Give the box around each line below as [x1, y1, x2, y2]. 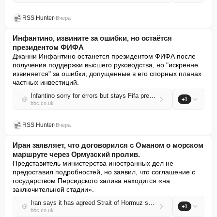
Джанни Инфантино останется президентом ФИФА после [13, 52, 196, 60]
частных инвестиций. [13, 78, 79, 86]
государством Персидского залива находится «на [13, 177, 170, 185]
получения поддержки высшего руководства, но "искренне [13, 61, 198, 69]
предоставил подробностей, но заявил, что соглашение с [13, 168, 195, 176]
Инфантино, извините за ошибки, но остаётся [13, 34, 172, 42]
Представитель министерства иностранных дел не [13, 159, 173, 167]
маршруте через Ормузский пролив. [13, 150, 140, 158]
